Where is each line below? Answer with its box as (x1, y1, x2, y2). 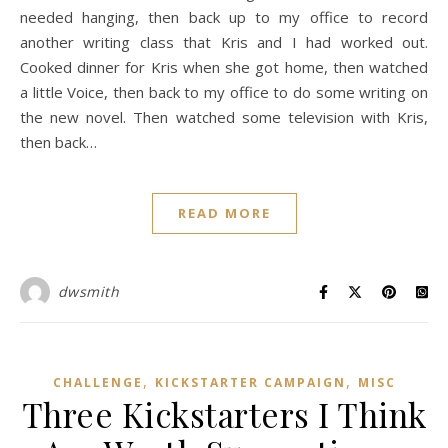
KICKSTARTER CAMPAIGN (154, 374, 346, 391)
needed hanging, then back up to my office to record (20, 7, 428, 27)
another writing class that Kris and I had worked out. (20, 32, 428, 52)
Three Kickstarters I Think (21, 392, 427, 436)
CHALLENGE (52, 374, 143, 391)
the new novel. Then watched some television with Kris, (20, 107, 428, 127)
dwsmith (57, 282, 119, 301)
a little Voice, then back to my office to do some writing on (20, 82, 428, 102)
